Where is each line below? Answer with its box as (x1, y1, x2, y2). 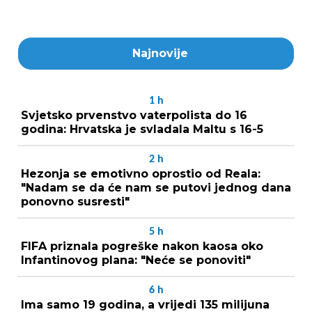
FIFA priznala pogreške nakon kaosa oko (21, 239, 263, 253)
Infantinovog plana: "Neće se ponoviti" (21, 253, 251, 267)
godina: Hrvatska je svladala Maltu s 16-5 (21, 122, 263, 136)
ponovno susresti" (21, 194, 130, 208)
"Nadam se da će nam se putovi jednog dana (21, 180, 291, 194)
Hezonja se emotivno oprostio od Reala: (21, 166, 260, 180)
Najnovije (132, 46, 188, 60)
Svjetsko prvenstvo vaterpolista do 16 (21, 108, 247, 122)
